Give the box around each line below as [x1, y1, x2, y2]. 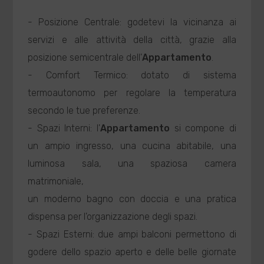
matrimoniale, [28, 176, 84, 187]
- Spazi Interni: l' [28, 123, 100, 134]
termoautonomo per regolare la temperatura [28, 87, 236, 98]
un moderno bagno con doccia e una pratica [28, 193, 236, 204]
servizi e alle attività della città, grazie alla [28, 34, 236, 45]
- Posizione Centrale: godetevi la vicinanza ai [28, 16, 236, 28]
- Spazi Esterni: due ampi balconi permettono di [28, 229, 236, 240]
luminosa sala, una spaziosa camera [28, 158, 236, 169]
